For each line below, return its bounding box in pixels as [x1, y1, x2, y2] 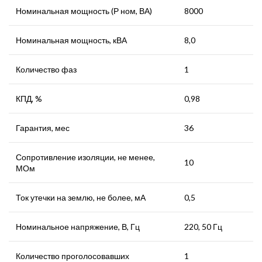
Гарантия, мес [16, 123, 70, 133]
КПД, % [16, 94, 42, 104]
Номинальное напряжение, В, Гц [16, 222, 140, 232]
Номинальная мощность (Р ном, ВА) [16, 6, 152, 16]
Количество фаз [16, 64, 77, 75]
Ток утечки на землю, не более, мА [16, 192, 146, 203]
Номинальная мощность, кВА [16, 35, 127, 46]
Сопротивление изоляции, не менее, [16, 152, 155, 163]
